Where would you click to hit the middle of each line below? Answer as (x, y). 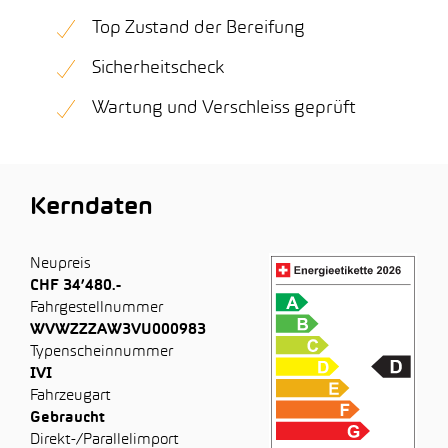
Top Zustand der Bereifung (198, 28)
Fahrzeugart (70, 396)
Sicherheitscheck (158, 68)
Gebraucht (67, 418)
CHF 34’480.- (75, 286)
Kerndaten (91, 208)
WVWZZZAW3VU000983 (118, 330)
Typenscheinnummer (101, 352)
